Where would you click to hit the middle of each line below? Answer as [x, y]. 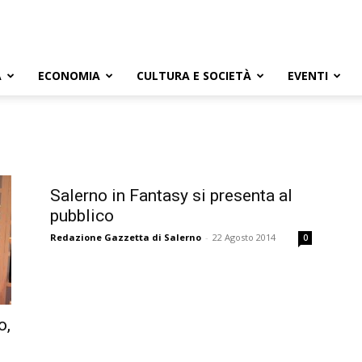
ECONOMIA [69, 76]
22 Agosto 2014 [244, 237]
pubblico [82, 216]
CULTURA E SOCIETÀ [194, 76]
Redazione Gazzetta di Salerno [126, 237]
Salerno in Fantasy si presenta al [171, 196]
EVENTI [308, 76]
